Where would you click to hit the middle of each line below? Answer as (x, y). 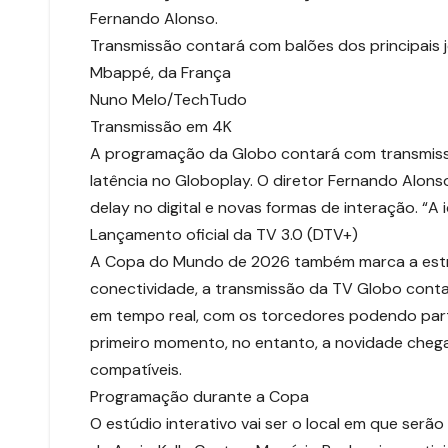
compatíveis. (136, 370)
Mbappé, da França (160, 73)
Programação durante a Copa (199, 397)
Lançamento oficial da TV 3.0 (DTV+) (224, 235)
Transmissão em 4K (161, 127)
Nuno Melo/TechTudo (168, 100)
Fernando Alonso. (154, 19)
